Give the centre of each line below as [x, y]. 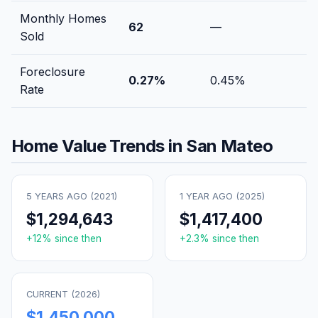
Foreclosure [53, 71]
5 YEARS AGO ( [60, 196]
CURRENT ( [50, 294]
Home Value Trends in [99, 146]
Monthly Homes [63, 18]
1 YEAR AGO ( [209, 196]
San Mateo [230, 146]
